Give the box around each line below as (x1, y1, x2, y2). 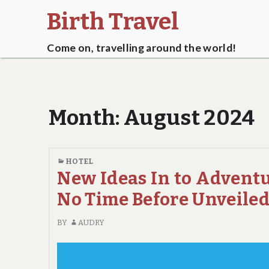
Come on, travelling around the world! (47, 41, 237, 55)
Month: (48, 104, 124, 130)
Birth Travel (47, 7, 180, 35)
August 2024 (124, 104, 255, 130)
